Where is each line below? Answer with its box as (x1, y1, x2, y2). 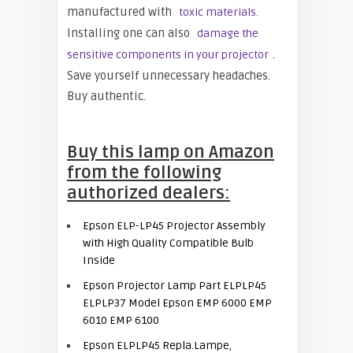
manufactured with (67, 5, 175, 19)
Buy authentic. (67, 89, 146, 103)
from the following (67, 162, 221, 183)
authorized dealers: (67, 183, 230, 203)
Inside (83, 254, 115, 267)
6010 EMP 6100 (83, 314, 159, 327)
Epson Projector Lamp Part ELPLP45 (83, 279, 266, 292)
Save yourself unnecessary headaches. (67, 69, 270, 83)
